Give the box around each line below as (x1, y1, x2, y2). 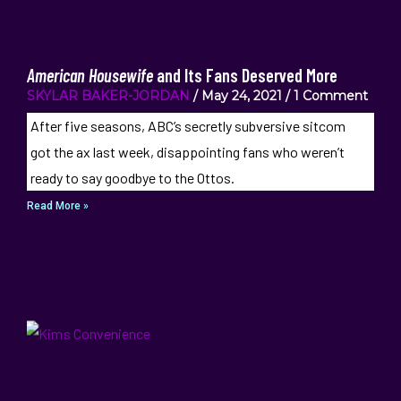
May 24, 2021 (198, 88, 286, 104)
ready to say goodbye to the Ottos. (30, 169, 235, 186)
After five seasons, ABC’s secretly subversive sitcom (30, 117, 346, 134)
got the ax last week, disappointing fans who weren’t (30, 143, 345, 160)
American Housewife (27, 64, 153, 86)
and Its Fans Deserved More (153, 64, 337, 86)
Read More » (27, 200, 89, 212)
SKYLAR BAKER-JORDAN (27, 88, 190, 104)
